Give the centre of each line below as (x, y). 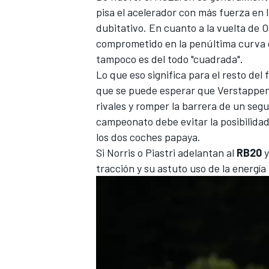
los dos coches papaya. (148, 137)
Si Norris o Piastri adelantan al (166, 152)
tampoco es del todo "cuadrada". (170, 59)
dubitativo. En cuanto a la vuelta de (179, 27)
